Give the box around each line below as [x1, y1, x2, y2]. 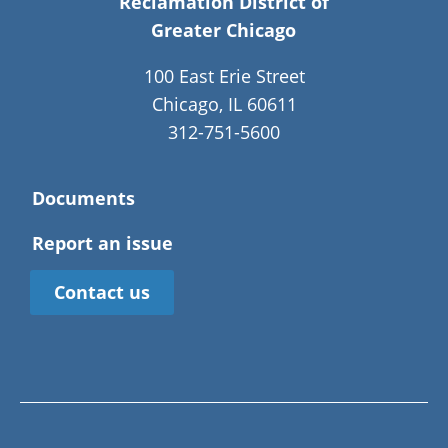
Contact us [54, 280, 150, 305]
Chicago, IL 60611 [151, 92, 297, 117]
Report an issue [32, 231, 173, 256]
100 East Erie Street [143, 64, 305, 89]
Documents [32, 186, 135, 211]
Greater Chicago [151, 18, 297, 43]
